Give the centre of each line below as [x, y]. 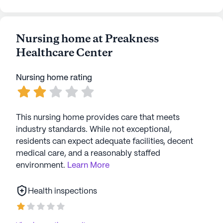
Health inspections [62, 191]
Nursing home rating [54, 78]
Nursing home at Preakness [87, 39]
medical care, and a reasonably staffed [88, 154]
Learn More [88, 166]
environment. [41, 166]
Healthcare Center [64, 53]
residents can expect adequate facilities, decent [105, 142]
